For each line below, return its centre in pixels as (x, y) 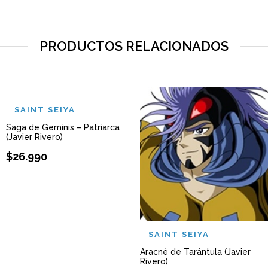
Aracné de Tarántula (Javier (195, 252)
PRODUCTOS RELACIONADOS (134, 46)
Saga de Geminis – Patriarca (63, 127)
